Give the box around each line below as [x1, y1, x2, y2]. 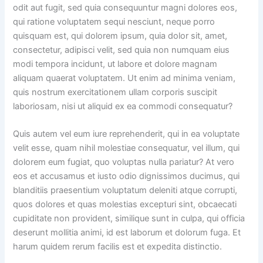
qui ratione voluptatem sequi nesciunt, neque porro [13, 16, 215, 27]
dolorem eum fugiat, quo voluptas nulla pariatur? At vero [13, 157, 235, 168]
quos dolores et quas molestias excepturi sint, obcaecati [13, 199, 237, 210]
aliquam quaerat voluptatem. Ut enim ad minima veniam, [13, 72, 236, 83]
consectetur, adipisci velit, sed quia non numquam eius [13, 44, 230, 55]
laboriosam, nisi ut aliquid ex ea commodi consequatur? [13, 100, 233, 112]
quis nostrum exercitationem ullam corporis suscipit [13, 86, 218, 97]
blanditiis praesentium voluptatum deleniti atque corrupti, [13, 185, 238, 196]
